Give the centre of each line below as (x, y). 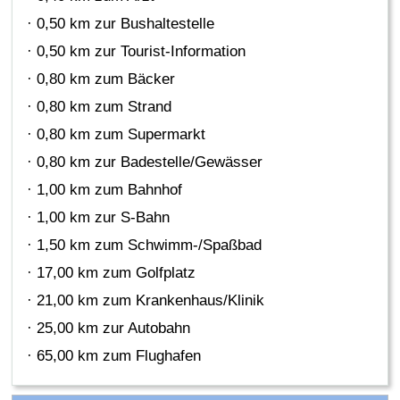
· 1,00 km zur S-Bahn (99, 218)
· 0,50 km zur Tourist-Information (137, 52)
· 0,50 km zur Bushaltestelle (121, 24)
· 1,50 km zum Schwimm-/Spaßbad (145, 246)
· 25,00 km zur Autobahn (109, 329)
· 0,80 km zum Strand (100, 107)
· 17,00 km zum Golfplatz (112, 273)
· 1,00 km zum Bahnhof (105, 190)
